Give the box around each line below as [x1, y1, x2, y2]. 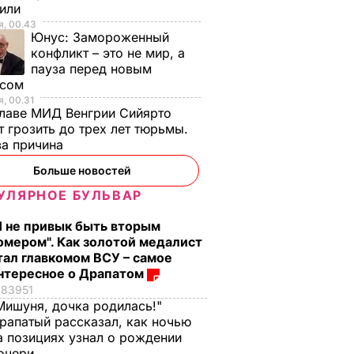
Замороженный [73, 29, 169, 45]
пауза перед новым [31, 61, 152, 77]
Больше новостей [32, 164, 130, 177]
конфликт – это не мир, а [31, 45, 185, 61]
